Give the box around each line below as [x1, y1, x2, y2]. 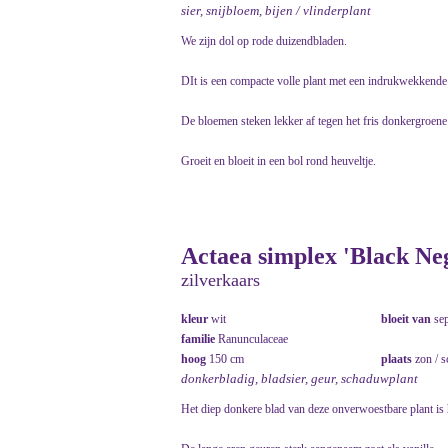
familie [181, 332, 218, 347]
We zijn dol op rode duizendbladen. [181, 34, 347, 49]
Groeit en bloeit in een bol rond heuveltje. [181, 154, 376, 169]
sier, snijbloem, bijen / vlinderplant [181, 3, 371, 19]
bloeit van [381, 312, 434, 327]
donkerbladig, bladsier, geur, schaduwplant [181, 371, 418, 387]
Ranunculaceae [218, 332, 288, 347]
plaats [381, 352, 415, 367]
